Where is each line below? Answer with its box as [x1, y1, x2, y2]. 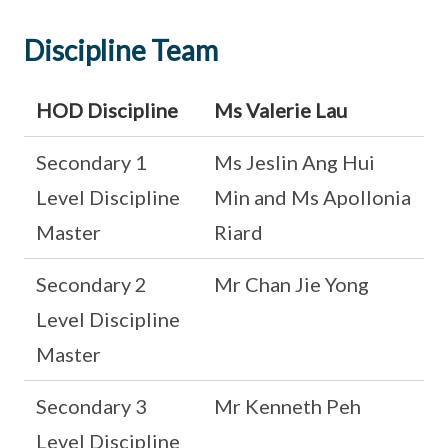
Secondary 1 [36, 150, 147, 174]
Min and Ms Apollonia [214, 185, 411, 209]
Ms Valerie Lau [214, 98, 347, 122]
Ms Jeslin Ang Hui [214, 150, 375, 174]
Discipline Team [24, 33, 218, 67]
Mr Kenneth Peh [214, 394, 361, 418]
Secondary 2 [36, 272, 147, 296]
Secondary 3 [36, 394, 147, 418]
